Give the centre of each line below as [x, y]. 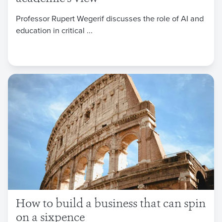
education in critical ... [54, 30]
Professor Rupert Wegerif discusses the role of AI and [110, 18]
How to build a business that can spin [111, 205]
